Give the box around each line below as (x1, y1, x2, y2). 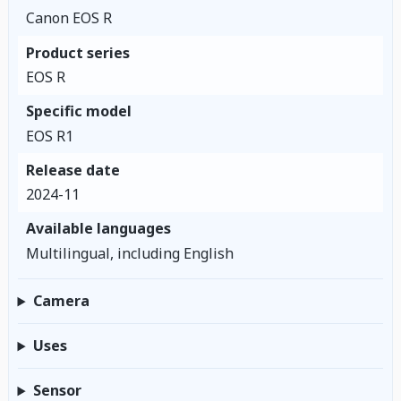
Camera (32, 291, 90, 311)
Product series (25, 42, 130, 63)
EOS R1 (25, 125, 73, 146)
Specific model (25, 101, 132, 122)
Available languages (25, 218, 171, 239)
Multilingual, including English (25, 243, 234, 263)
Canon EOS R (25, 8, 112, 29)
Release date (25, 159, 120, 180)
